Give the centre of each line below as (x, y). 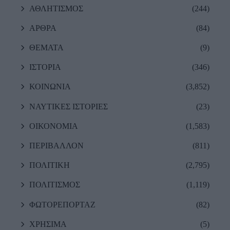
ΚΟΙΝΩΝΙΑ (50, 87)
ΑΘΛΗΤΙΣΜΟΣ (56, 8)
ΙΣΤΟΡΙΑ (45, 67)
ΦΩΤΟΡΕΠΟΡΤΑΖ (62, 204)
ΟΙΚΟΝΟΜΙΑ (54, 126)
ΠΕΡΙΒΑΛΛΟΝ (56, 146)
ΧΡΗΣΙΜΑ (48, 224)
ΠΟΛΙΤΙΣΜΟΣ (55, 185)
